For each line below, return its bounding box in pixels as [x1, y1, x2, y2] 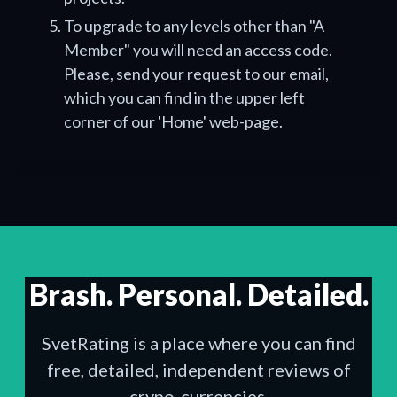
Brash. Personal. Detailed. [28, 276, 369, 312]
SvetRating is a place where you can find [41, 332, 356, 354]
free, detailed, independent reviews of [46, 359, 351, 380]
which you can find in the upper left [64, 88, 305, 107]
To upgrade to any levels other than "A [64, 16, 324, 35]
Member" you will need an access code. [64, 40, 332, 59]
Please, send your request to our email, [64, 64, 329, 83]
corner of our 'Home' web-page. [64, 112, 283, 131]
